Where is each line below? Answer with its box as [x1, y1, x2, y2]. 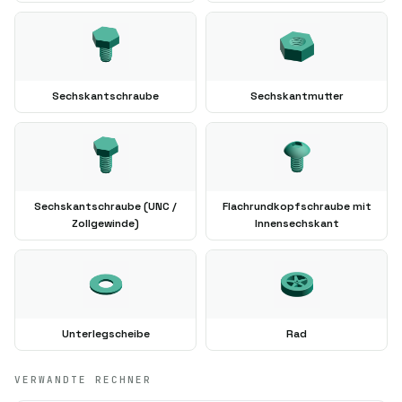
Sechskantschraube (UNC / [34, 198, 177, 214]
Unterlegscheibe [61, 326, 150, 341]
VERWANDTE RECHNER [14, 372, 152, 386]
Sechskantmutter [249, 88, 344, 103]
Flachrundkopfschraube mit [222, 198, 371, 214]
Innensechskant [254, 215, 339, 231]
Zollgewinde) [72, 215, 139, 231]
